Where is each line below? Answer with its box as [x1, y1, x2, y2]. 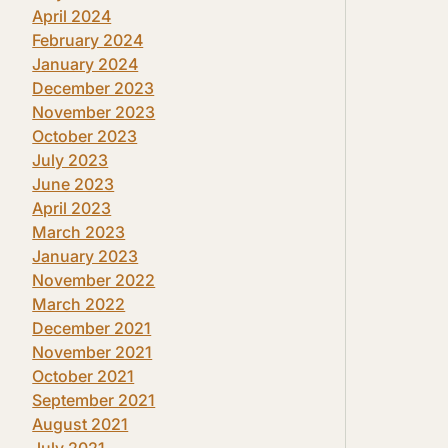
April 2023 [32, 197, 112, 218]
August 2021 [32, 413, 129, 434]
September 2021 [32, 389, 156, 410]
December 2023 [32, 77, 155, 98]
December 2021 [32, 317, 152, 338]
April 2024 [32, 5, 112, 26]
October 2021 [32, 365, 135, 386]
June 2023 [32, 173, 115, 194]
